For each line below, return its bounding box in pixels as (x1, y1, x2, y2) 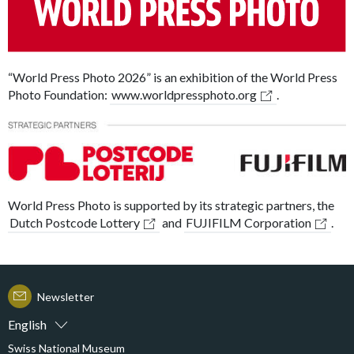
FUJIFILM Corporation (186, 215, 311, 231)
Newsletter (37, 289, 94, 303)
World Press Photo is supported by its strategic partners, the (8, 198, 334, 213)
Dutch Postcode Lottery (9, 215, 140, 231)
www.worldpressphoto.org (111, 86, 257, 102)
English (8, 317, 47, 333)
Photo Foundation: (8, 86, 110, 102)
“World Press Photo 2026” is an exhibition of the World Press (8, 69, 337, 85)
